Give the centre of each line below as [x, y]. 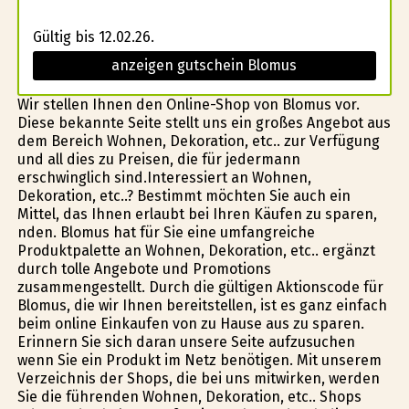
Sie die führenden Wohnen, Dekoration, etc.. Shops [189, 397]
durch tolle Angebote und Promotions [144, 269]
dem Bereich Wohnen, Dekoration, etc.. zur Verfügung [198, 141]
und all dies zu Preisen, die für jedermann [158, 159]
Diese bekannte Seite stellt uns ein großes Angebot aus [204, 123]
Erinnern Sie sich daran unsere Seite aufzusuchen [186, 342]
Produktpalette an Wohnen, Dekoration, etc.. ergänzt [196, 251]
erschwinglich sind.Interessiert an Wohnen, [164, 178]
